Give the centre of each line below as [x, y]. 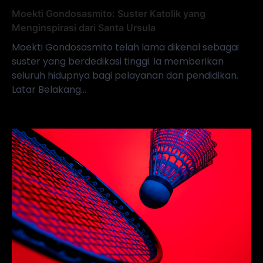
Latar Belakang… [49, 89]
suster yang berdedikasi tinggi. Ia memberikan [118, 61]
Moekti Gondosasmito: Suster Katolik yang [109, 13]
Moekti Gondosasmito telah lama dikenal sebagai [125, 47]
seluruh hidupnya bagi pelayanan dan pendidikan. [125, 75]
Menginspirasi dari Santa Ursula [84, 27]
